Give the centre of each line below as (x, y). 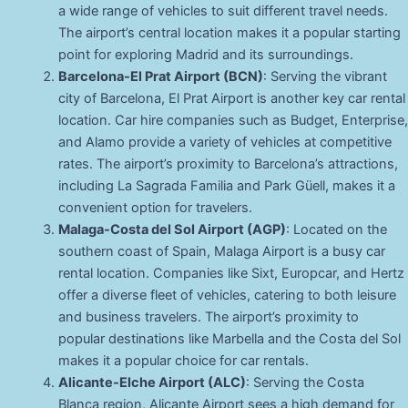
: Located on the (336, 230)
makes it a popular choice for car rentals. (183, 361)
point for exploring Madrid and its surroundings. (205, 55)
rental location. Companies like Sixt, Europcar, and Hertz (231, 274)
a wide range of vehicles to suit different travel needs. (223, 11)
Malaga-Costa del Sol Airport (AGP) (172, 230)
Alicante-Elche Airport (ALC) (152, 383)
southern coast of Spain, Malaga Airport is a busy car (221, 252)
